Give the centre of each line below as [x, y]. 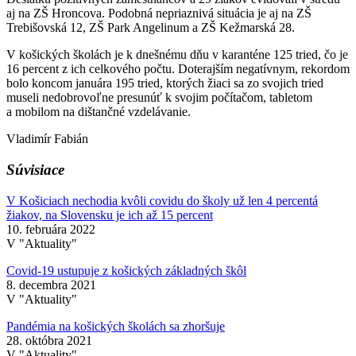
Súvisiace [35, 169]
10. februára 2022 [51, 229]
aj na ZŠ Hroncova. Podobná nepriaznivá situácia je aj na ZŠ [159, 14]
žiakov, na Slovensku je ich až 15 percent [110, 215]
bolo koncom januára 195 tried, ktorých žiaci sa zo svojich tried [165, 83]
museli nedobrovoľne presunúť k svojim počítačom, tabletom [159, 98]
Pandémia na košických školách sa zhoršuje [116, 326]
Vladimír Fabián [47, 139]
